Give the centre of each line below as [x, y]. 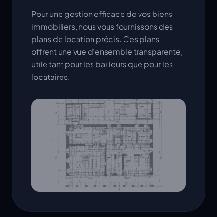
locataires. [51, 77]
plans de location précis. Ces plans [95, 39]
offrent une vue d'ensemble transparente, [107, 52]
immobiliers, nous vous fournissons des [102, 26]
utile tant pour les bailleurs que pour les [102, 64]
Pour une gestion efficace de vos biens [102, 14]
